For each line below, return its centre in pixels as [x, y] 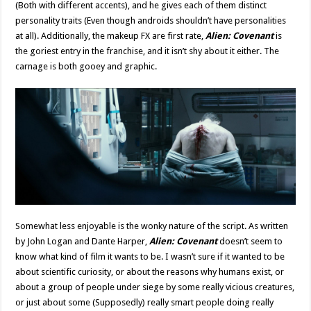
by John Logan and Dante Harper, [83, 242]
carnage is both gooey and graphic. [86, 67]
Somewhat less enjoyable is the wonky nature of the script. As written [152, 226]
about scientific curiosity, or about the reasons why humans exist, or [150, 272]
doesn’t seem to [250, 242]
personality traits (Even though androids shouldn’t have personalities [151, 21]
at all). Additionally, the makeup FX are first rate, [111, 36]
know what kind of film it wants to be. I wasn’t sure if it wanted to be [150, 257]
